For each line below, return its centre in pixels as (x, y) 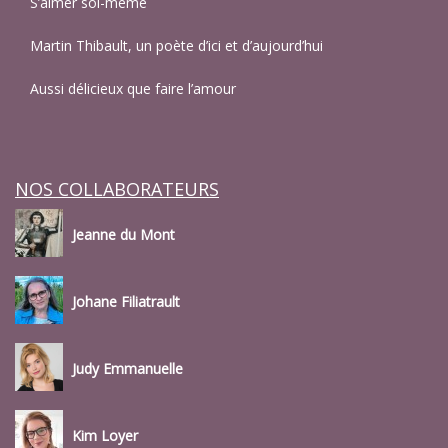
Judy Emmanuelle (127, 368)
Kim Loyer (105, 435)
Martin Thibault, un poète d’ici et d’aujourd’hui (176, 46)
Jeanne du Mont (123, 234)
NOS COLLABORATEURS (117, 189)
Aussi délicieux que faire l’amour (133, 89)
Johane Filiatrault (126, 301)
